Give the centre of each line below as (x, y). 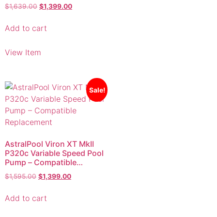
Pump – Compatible (41, 138)
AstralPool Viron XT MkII (49, 119)
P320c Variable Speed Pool (54, 129)
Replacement (29, 147)
